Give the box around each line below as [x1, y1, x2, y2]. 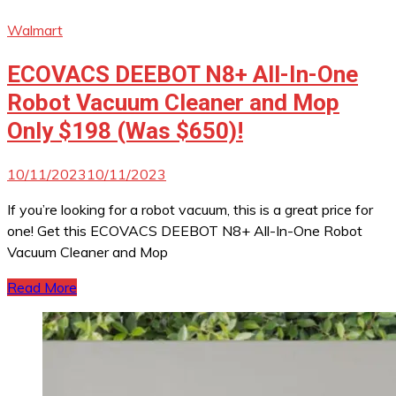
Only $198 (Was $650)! [7, 117, 243, 144]
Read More [7, 278, 77, 297]
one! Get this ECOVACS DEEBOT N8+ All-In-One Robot [7, 222, 362, 240]
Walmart [7, 20, 63, 39]
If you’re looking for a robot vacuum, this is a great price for [7, 201, 373, 219]
